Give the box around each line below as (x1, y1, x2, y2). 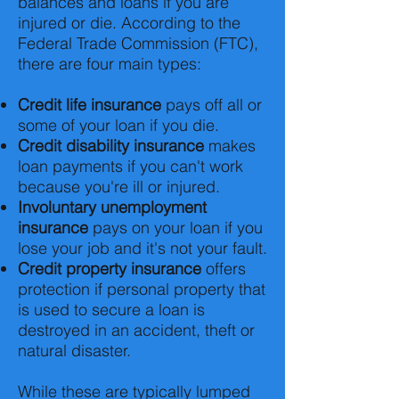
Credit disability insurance (18, 135, 204, 156)
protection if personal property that (18, 279, 265, 299)
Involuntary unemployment (18, 197, 207, 217)
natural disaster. (18, 340, 131, 361)
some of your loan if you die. (18, 115, 219, 135)
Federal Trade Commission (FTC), (18, 33, 258, 53)
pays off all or (161, 94, 262, 115)
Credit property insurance (18, 258, 201, 279)
